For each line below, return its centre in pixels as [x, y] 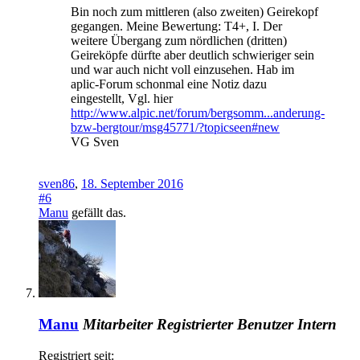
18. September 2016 [132, 184]
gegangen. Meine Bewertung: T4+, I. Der [176, 27]
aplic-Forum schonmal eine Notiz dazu [169, 84]
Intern [317, 324]
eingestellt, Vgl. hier [122, 99]
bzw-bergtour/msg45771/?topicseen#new [175, 128]
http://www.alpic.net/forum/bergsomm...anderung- [198, 113]
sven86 [57, 184]
